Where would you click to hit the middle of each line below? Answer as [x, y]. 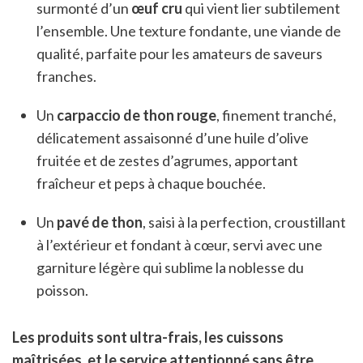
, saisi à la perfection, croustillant [244, 222]
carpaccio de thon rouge [137, 115]
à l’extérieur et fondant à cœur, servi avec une [179, 245]
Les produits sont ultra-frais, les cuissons [148, 337]
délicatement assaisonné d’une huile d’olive [173, 138]
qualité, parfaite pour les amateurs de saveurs [179, 54]
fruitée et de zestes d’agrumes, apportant [167, 161]
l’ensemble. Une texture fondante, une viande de [189, 31]
